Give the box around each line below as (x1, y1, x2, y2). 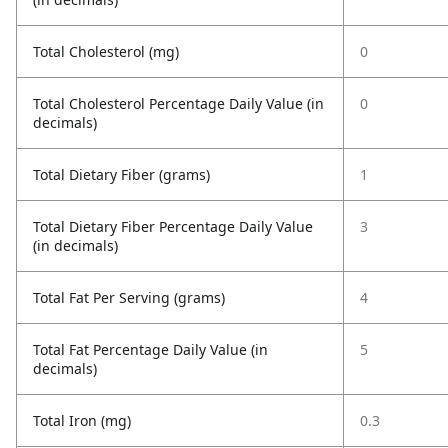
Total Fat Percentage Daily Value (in (33, 340, 268, 359)
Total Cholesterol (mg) (33, 42, 179, 61)
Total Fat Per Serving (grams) (33, 288, 225, 307)
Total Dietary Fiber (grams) (33, 165, 210, 184)
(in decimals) (33, 236, 118, 255)
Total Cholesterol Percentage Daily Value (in (33, 94, 324, 113)
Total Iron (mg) (33, 411, 131, 430)
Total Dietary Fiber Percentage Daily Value (33, 217, 313, 236)
